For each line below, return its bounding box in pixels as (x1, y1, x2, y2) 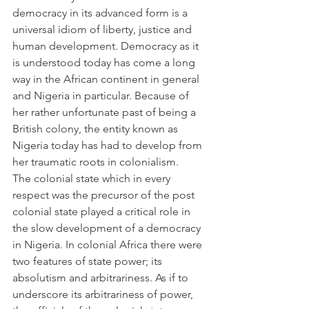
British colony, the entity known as (12, 122, 181, 135)
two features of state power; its (12, 255, 165, 268)
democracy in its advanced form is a (12, 6, 190, 19)
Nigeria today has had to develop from (12, 139, 205, 152)
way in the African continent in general (12, 72, 202, 86)
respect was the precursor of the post (12, 188, 197, 201)
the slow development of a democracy (12, 221, 203, 235)
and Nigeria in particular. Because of (12, 89, 192, 102)
